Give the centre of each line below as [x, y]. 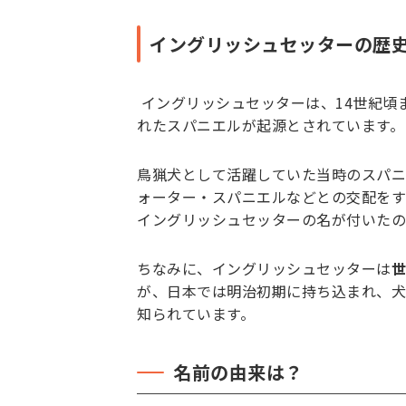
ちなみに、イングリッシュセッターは [264, 268]
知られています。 [198, 313]
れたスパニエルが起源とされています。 [271, 126]
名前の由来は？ [238, 372]
